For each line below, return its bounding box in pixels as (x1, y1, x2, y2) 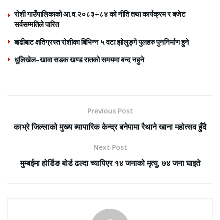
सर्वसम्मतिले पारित (14, 19, 59, 29)
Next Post (93, 142, 127, 152)
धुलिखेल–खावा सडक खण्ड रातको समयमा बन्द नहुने (14, 55, 144, 64)
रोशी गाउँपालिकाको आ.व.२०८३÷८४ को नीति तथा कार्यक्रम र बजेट (14, 9, 186, 19)
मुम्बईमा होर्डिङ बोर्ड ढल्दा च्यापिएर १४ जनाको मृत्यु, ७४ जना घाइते (20, 157, 200, 168)
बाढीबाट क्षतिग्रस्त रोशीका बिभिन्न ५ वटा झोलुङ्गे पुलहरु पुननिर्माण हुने (14, 37, 189, 47)
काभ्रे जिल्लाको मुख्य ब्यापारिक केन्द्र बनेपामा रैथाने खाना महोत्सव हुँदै (14, 121, 206, 132)
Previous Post (87, 106, 133, 115)
